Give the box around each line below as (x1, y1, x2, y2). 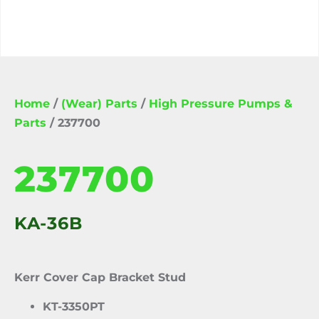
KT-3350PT (43, 300, 105, 314)
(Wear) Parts (61, 97, 137, 110)
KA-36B (14, 213, 83, 234)
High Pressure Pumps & (149, 97, 293, 110)
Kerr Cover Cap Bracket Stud (14, 271, 186, 284)
